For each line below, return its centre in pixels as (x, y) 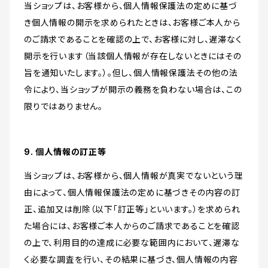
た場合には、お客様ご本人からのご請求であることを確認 (132, 226)
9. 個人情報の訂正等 (65, 152)
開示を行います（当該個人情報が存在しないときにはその (133, 56)
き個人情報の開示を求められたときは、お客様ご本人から (132, 23)
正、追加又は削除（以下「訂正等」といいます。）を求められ (132, 209)
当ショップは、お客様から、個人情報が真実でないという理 (134, 176)
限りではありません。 (63, 106)
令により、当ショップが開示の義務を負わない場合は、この (133, 90)
